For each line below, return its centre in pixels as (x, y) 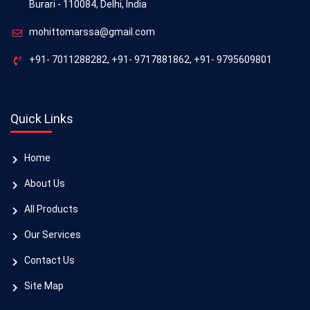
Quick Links (42, 119)
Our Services (53, 235)
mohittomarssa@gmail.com (92, 32)
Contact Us (49, 260)
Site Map (44, 286)
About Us (45, 183)
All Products (51, 209)
